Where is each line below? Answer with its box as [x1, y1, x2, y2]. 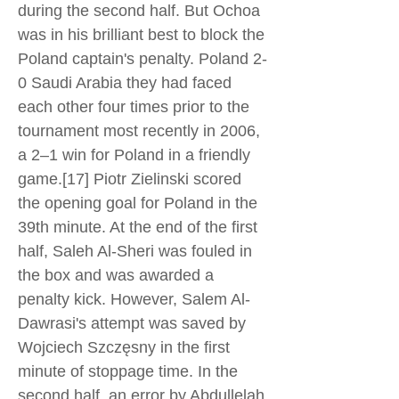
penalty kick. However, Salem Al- [18, 290, 250, 308]
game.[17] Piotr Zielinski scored [18, 170, 241, 188]
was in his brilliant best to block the [18, 26, 265, 44]
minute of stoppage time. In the [18, 362, 238, 380]
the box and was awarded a [18, 266, 214, 284]
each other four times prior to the [18, 98, 249, 116]
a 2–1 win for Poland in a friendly [18, 146, 250, 164]
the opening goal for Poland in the [18, 194, 257, 212]
